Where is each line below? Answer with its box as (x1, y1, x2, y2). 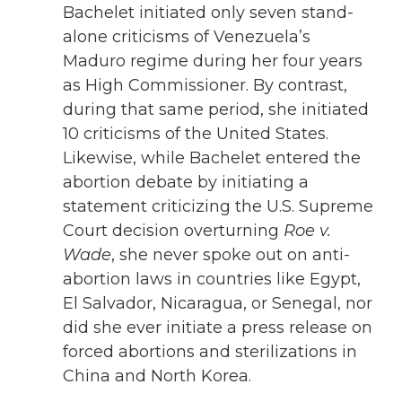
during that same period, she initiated (63, 100, 369, 120)
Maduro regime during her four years (63, 51, 363, 72)
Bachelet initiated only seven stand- (63, 3, 354, 23)
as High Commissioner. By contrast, (63, 75, 347, 96)
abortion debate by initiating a (63, 172, 309, 193)
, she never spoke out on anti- (111, 245, 350, 266)
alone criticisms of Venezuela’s (63, 27, 310, 48)
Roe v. (284, 221, 331, 241)
